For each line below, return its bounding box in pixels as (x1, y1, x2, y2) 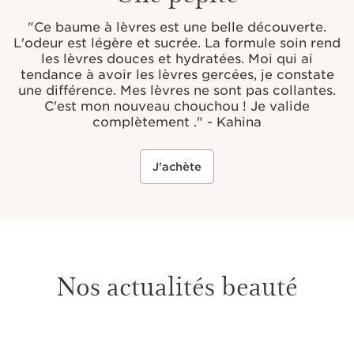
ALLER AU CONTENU (39, 337, 138, 349)
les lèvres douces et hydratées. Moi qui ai (41, 51, 313, 67)
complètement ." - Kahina (92, 115, 262, 130)
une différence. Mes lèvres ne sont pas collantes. (18, 83, 336, 99)
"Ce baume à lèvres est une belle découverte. (28, 20, 326, 36)
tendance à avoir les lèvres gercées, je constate (20, 67, 334, 83)
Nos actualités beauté (56, 267, 298, 303)
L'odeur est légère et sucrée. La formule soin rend (13, 36, 341, 51)
